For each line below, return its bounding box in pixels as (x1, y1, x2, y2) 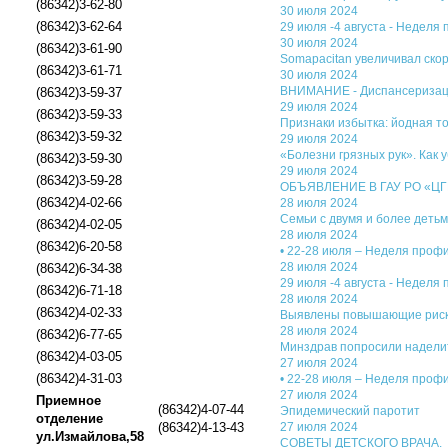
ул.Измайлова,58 (36, 429, 144, 444)
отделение (36, 411, 103, 426)
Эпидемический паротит (280, 404, 420, 418)
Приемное (36, 393, 101, 408)
